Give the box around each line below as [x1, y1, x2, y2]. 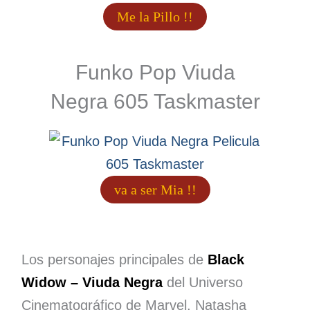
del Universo [166, 275, 243, 291]
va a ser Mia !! [113, 182, 197, 198]
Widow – [21, 275, 82, 291]
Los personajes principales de [21, 252, 208, 268]
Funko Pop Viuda [75, 61, 235, 84]
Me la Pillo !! [117, 9, 193, 25]
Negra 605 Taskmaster [50, 90, 260, 113]
